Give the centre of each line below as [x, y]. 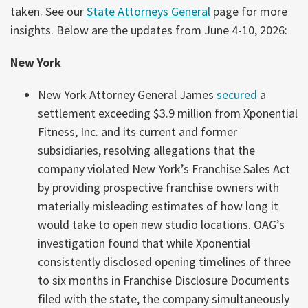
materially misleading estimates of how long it [158, 206]
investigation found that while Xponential [144, 243]
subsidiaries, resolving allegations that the [146, 150]
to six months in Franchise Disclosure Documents [164, 280]
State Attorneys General [148, 11]
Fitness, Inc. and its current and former [137, 132]
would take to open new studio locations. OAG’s [161, 224]
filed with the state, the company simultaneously [164, 299]
